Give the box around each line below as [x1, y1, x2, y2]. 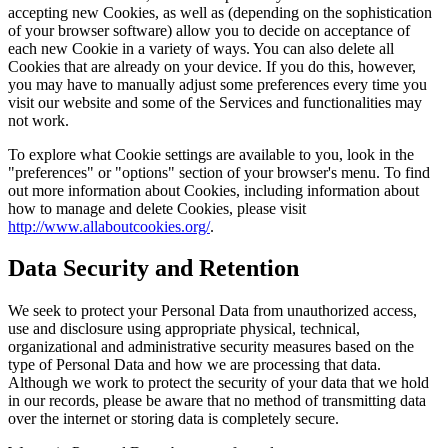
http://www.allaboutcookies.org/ [8, 217, 210, 235]
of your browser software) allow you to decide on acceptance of [8, 21, 410, 39]
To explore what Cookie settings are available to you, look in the [8, 145, 414, 163]
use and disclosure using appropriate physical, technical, [8, 320, 360, 338]
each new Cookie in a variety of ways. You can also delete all [8, 39, 394, 57]
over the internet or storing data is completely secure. [8, 410, 339, 428]
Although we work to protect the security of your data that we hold [8, 374, 429, 392]
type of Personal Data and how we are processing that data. [8, 356, 381, 374]
